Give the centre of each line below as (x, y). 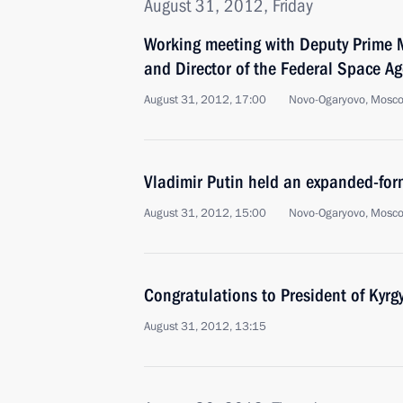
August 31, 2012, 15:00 (205, 213)
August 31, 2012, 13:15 (205, 327)
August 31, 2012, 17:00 (205, 100)
